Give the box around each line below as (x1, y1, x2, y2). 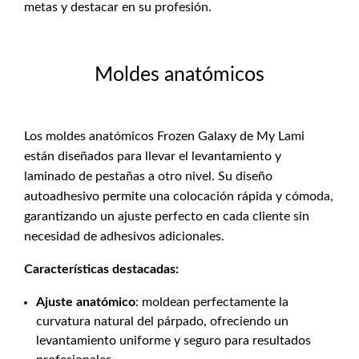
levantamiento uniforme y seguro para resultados (36, 334, 311, 347)
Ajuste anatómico (36, 296, 135, 309)
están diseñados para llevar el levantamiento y (24, 150, 281, 163)
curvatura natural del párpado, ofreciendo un (36, 315, 288, 328)
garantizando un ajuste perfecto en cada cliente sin (24, 210, 309, 223)
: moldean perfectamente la (135, 296, 288, 309)
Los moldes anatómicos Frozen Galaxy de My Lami (24, 130, 305, 143)
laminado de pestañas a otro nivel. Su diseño (24, 170, 272, 183)
